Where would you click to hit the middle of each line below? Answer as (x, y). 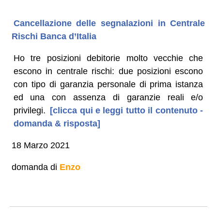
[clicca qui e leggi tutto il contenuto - (125, 110)
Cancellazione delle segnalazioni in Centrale (109, 23)
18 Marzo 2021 (40, 145)
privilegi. (29, 110)
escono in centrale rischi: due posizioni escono (108, 71)
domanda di (35, 167)
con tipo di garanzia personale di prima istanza (108, 84)
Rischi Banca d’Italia (54, 36)
